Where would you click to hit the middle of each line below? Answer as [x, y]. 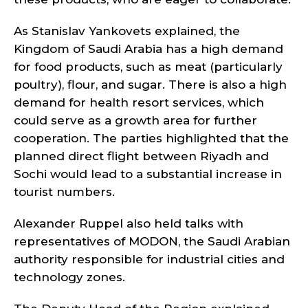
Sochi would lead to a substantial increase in [148, 174]
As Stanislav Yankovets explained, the [127, 31]
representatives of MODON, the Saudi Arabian [152, 241]
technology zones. [69, 277]
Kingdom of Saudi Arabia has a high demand [148, 49]
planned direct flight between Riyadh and [141, 156]
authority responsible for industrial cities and [149, 259]
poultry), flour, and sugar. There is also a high [150, 85]
